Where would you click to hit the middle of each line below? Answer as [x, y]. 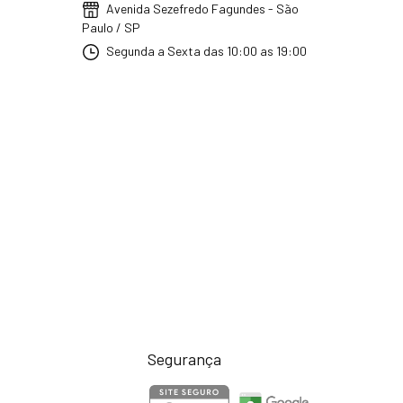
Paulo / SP [111, 27]
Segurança [184, 358]
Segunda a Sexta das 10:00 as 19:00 [205, 50]
